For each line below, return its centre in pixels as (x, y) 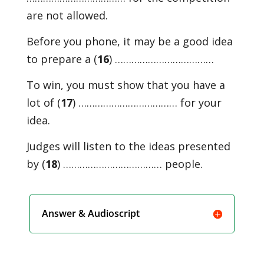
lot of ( (43, 103)
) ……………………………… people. (130, 164)
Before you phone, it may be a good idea (129, 41)
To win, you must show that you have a (126, 85)
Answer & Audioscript (91, 213)
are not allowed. (67, 15)
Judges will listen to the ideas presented (128, 146)
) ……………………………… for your (147, 103)
